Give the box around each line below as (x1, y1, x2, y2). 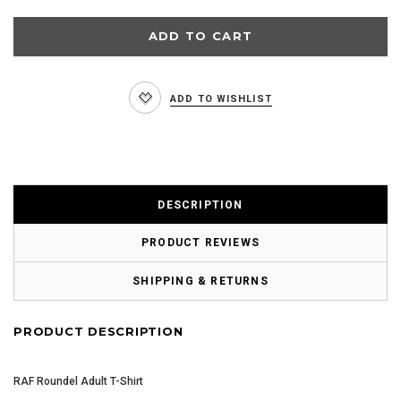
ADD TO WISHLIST (170, 92, 272, 105)
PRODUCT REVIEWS (141, 235, 260, 249)
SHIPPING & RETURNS (132, 274, 269, 287)
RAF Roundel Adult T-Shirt (13, 374, 143, 388)
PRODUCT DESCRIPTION (13, 323, 183, 338)
